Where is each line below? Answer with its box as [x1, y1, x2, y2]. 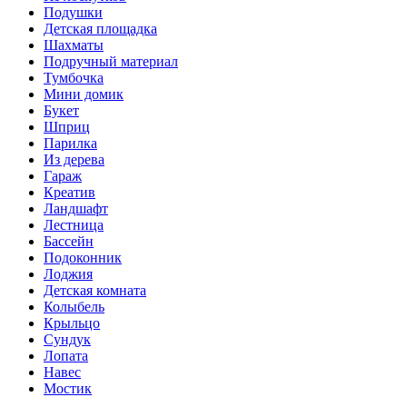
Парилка [44, 134, 97, 151]
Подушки [44, 4, 103, 20]
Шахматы [44, 36, 104, 53]
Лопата [44, 347, 88, 363]
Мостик [44, 380, 92, 396]
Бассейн [44, 233, 94, 249]
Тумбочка [44, 69, 104, 85]
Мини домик [44, 85, 124, 102]
